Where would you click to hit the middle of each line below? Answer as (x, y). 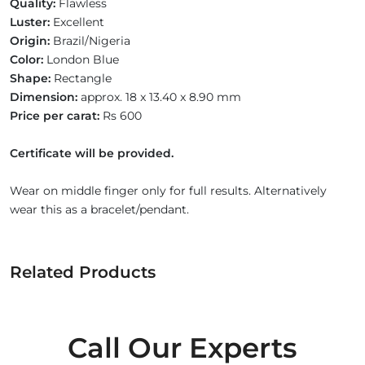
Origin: (30, 41)
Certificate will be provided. (92, 153)
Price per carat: (55, 116)
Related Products (83, 272)
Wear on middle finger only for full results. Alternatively (168, 191)
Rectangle (81, 78)
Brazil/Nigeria (90, 41)
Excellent (77, 22)
